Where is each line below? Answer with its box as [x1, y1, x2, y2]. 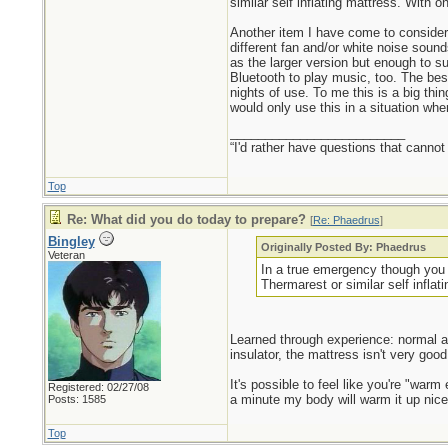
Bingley [47, 234, 95, 249]
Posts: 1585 [47, 393, 106, 405]
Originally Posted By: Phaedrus [261, 241, 427, 253]
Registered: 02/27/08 [47, 381, 149, 393]
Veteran [47, 249, 85, 261]
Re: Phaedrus [312, 214, 380, 226]
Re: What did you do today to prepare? [66, 212, 306, 227]
